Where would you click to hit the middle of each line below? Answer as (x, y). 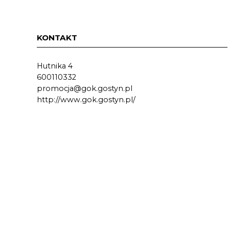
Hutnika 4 (55, 66)
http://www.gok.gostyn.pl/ (86, 100)
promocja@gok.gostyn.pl (85, 88)
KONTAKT (57, 38)
